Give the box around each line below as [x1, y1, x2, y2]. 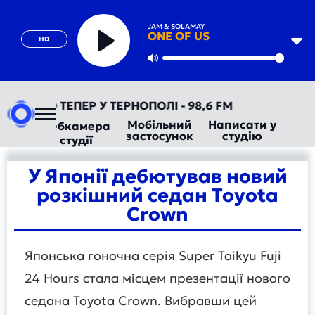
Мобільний [127, 117, 192, 131]
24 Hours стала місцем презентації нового [25, 270, 290, 286]
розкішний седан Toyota [37, 184, 278, 207]
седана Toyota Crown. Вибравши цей [25, 292, 257, 309]
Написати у [207, 117, 276, 131]
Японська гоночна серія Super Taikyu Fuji [25, 247, 281, 264]
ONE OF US [147, 29, 210, 43]
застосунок [125, 129, 193, 143]
